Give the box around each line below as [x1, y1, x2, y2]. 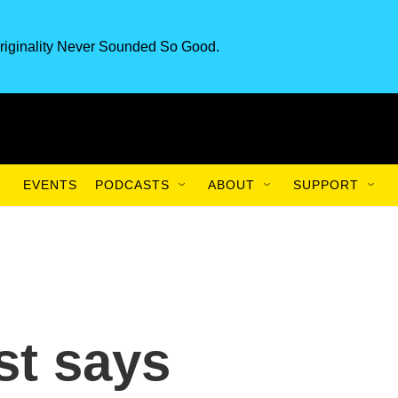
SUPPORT [293, 178, 359, 192]
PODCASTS [95, 178, 170, 192]
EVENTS [23, 178, 77, 192]
